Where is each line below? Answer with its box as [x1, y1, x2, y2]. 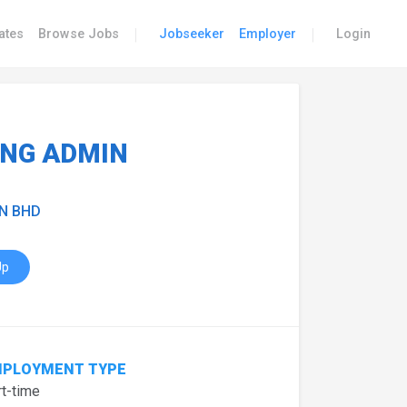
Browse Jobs [38, 26, 119, 42]
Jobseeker [159, 26, 224, 42]
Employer [239, 26, 296, 42]
